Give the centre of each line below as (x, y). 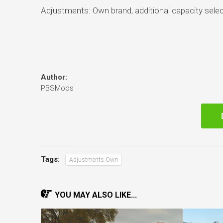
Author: (54, 77)
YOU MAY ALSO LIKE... (96, 195)
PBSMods (57, 88)
